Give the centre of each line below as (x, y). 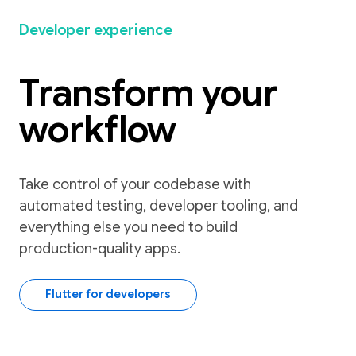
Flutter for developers (108, 294)
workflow (98, 130)
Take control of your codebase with (135, 184)
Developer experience (96, 30)
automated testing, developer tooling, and (159, 205)
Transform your (149, 93)
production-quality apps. (100, 248)
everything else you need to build (128, 227)
